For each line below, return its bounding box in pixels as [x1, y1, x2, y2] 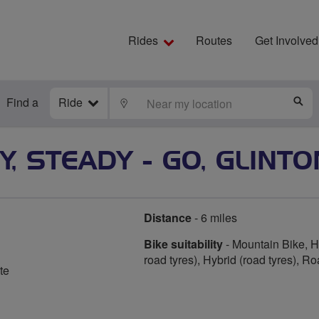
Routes [196, 32, 232, 48]
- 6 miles [192, 209, 237, 226]
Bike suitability [144, 236, 223, 252]
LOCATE [129, 97, 173, 108]
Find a [6, 94, 38, 110]
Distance [144, 209, 192, 226]
